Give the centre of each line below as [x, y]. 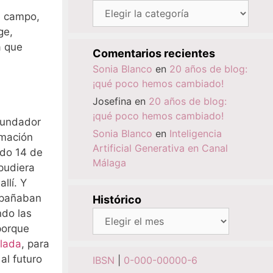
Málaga [109, 163]
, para [35, 244]
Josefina [112, 101]
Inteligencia [196, 133]
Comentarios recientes [154, 53]
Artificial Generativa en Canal [160, 148]
